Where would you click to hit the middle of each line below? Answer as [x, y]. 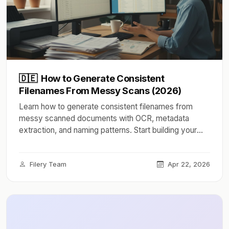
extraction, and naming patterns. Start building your [108, 130]
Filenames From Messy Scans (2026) [100, 90]
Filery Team [47, 164]
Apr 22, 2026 [188, 164]
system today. [44, 142]
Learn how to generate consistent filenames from [106, 107]
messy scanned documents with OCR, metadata [104, 118]
